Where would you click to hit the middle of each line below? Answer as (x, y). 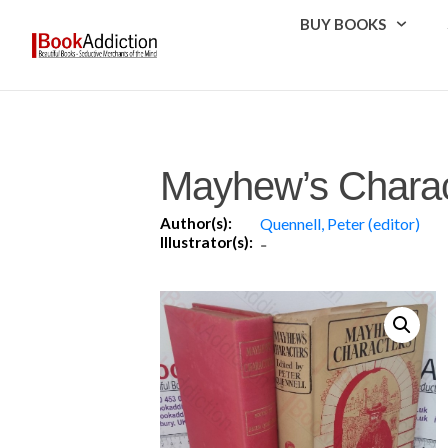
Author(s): (196, 222)
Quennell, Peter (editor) (340, 223)
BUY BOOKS (343, 24)
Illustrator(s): (206, 241)
